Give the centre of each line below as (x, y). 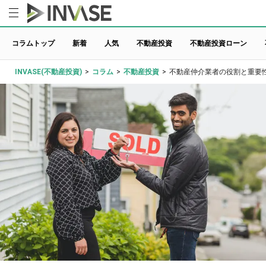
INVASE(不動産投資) (48, 72)
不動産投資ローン (218, 43)
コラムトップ (33, 43)
